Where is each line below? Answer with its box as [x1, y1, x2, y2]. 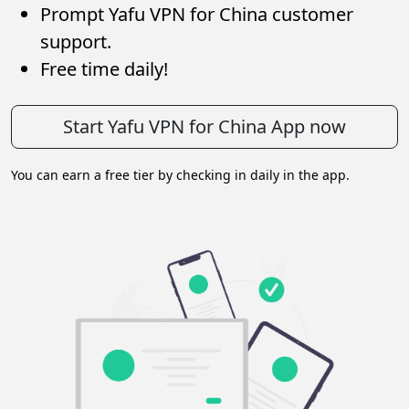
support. [40, 28, 111, 54]
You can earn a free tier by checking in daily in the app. [11, 165, 350, 184]
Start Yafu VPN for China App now [63, 113, 346, 139]
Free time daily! [40, 56, 168, 81]
